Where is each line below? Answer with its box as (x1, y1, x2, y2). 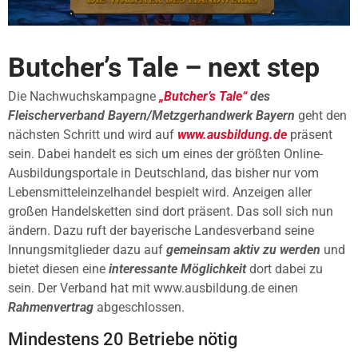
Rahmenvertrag (8, 299, 93, 315)
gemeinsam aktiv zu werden (166, 241, 320, 257)
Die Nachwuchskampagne (8, 88, 159, 104)
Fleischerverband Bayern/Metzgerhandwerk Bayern (8, 107, 295, 123)
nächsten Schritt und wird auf (8, 126, 174, 142)
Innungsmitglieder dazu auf (8, 241, 166, 257)
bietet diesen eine (8, 261, 109, 276)
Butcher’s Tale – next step (8, 51, 320, 83)
